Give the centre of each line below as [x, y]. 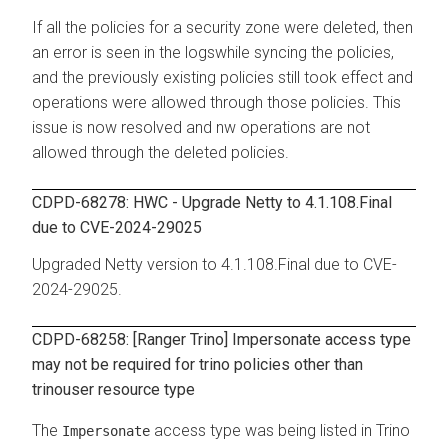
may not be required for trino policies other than [197, 364]
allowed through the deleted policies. [160, 152]
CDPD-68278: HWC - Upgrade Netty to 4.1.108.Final [212, 202]
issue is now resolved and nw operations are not [201, 127]
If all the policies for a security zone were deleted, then [222, 27]
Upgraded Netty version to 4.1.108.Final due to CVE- [214, 264]
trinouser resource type [113, 389]
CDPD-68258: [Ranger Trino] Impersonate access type [221, 339]
